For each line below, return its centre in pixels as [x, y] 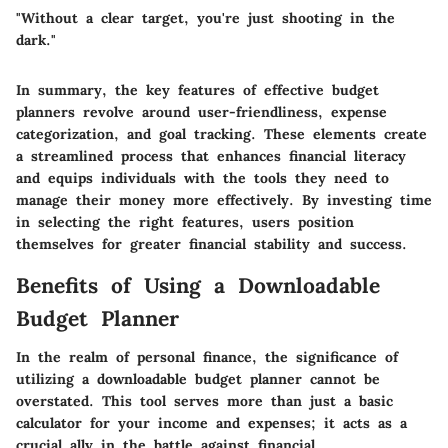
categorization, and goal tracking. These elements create [221, 134]
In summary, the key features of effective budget [197, 90]
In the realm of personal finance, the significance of [207, 356]
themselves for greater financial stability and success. [211, 244]
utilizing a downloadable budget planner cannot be [198, 378]
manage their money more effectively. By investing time [224, 200]
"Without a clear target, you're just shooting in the [205, 18]
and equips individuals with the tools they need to [202, 178]
